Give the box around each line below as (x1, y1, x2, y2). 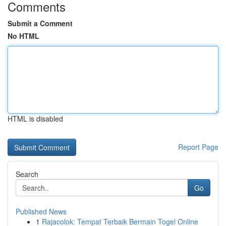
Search (16, 169, 38, 179)
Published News (16, 206, 67, 216)
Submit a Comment (8, 18, 73, 28)
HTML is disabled (8, 114, 63, 124)
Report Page (178, 142, 218, 152)
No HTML (8, 31, 39, 41)
